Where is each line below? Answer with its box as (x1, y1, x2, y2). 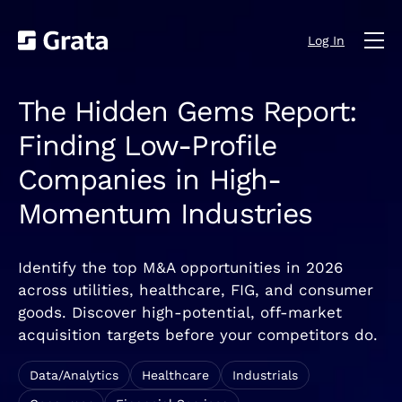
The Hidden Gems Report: (18, 94, 356, 129)
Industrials (232, 368, 298, 383)
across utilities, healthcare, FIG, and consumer (18, 280, 373, 299)
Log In (308, 32, 345, 48)
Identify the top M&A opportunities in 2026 (18, 258, 343, 276)
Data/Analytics (30, 368, 118, 383)
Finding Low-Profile (18, 128, 276, 163)
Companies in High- (18, 162, 281, 197)
